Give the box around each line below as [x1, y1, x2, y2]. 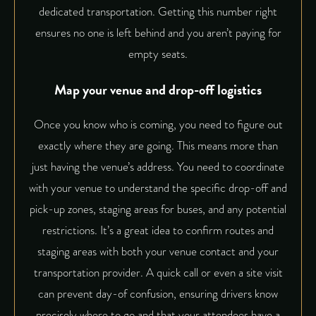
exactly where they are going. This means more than [38, 136, 278, 154]
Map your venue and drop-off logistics [54, 79, 262, 101]
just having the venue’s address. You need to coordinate [32, 157, 284, 176]
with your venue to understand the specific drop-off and [29, 178, 287, 197]
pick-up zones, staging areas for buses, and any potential [30, 200, 286, 218]
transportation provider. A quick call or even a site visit [33, 263, 283, 281]
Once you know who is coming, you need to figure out [33, 115, 283, 133]
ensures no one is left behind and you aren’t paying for [35, 24, 281, 42]
